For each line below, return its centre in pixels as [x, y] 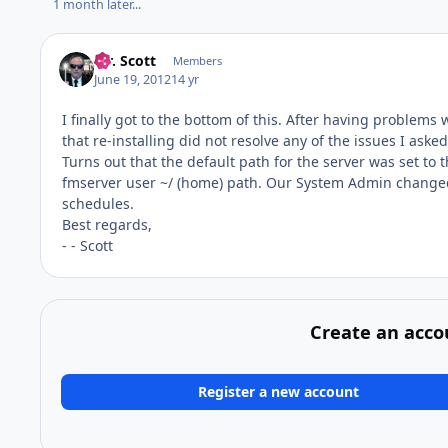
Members [197, 61]
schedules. [98, 203]
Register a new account [279, 392]
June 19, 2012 [133, 79]
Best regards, [107, 224]
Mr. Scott [125, 61]
